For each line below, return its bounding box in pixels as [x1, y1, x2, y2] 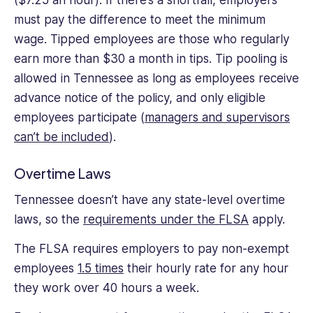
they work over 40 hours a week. [14, 280, 203, 295]
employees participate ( [14, 110, 145, 124]
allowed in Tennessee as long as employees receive [14, 71, 299, 85]
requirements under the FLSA [83, 212, 249, 226]
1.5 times [78, 261, 124, 275]
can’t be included [14, 129, 109, 144]
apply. [249, 212, 289, 226]
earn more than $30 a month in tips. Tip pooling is [14, 51, 288, 66]
